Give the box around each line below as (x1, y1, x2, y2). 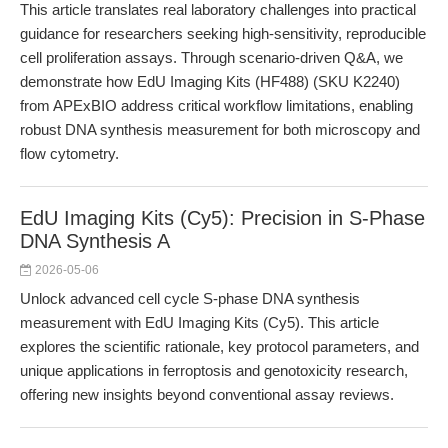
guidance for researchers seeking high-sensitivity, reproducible (20, 25, 426, 42)
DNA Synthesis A (20, 230, 170, 252)
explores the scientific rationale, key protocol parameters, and (20, 338, 419, 355)
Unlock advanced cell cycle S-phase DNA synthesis (20, 290, 360, 307)
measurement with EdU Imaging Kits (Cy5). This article (20, 314, 379, 331)
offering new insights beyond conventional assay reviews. (20, 386, 394, 403)
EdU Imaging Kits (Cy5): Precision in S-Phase (20, 207, 425, 229)
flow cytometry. (20, 145, 119, 162)
